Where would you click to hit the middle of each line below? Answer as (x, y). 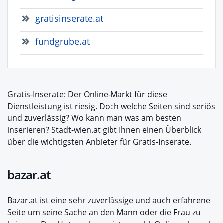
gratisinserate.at (69, 19)
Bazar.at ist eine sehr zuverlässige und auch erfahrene (109, 200)
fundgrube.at (62, 42)
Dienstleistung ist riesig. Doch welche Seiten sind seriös (111, 106)
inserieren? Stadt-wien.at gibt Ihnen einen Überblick (104, 130)
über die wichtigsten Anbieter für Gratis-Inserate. (99, 142)
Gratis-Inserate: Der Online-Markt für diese (87, 94)
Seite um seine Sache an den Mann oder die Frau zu (104, 212)
